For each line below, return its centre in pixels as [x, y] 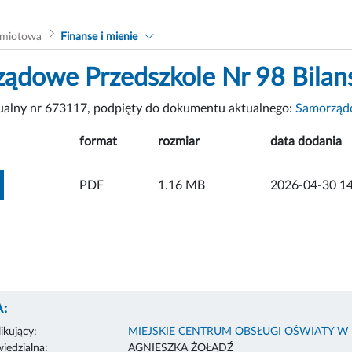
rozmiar [179, 141]
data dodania [306, 141]
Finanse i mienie [99, 37]
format [98, 141]
